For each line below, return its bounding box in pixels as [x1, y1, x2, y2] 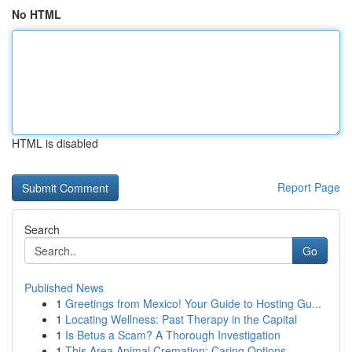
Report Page [277, 179, 340, 195]
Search [24, 222, 60, 237]
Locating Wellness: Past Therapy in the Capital [65, 311, 297, 327]
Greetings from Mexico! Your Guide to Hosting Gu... [65, 295, 321, 311]
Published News [24, 280, 104, 295]
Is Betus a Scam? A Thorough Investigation [65, 327, 280, 343]
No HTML [12, 6, 61, 22]
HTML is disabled [12, 135, 98, 151]
